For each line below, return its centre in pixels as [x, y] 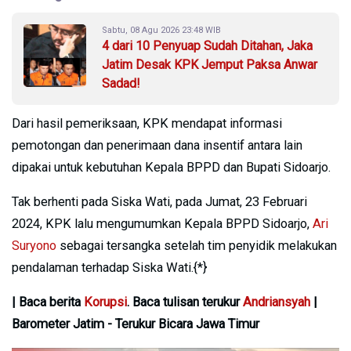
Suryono [34, 245]
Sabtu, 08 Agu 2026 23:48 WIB [161, 30]
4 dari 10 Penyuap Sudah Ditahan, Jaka [207, 45]
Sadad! [121, 83]
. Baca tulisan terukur [185, 302]
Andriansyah [277, 302]
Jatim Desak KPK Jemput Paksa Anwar [210, 64]
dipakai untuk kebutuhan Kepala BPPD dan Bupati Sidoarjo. [171, 167]
